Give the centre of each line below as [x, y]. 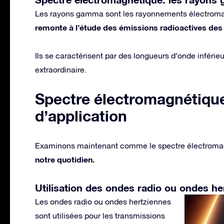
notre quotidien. [65, 159]
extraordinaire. [61, 69]
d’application [81, 116]
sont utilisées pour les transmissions [100, 215]
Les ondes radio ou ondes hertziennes [103, 201]
